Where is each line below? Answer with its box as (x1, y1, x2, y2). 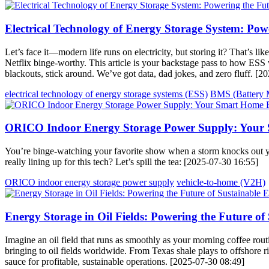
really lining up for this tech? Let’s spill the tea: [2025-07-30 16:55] (5, 157, 258, 168)
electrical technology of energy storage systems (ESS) (5, 88, 208, 99)
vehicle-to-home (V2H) (177, 177, 265, 188)
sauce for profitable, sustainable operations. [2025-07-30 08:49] (5, 256, 244, 267)
